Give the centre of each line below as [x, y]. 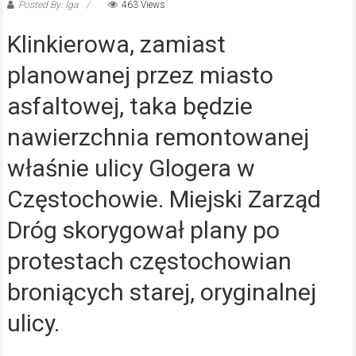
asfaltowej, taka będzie [130, 106]
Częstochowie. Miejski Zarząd [164, 199]
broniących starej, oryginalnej [161, 292]
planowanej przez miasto [140, 75]
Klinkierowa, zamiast [116, 44]
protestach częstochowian [149, 261]
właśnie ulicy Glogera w [131, 168]
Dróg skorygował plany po [143, 230]
